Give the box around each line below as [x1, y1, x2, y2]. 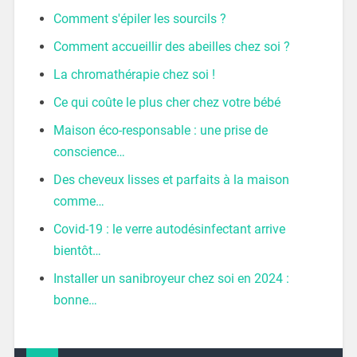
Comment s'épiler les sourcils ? [53, 10, 226, 26]
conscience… [53, 143, 125, 159]
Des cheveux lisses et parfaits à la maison [53, 171, 289, 187]
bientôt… [53, 242, 101, 258]
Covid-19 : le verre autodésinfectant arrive [53, 221, 285, 237]
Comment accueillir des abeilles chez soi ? [53, 38, 290, 54]
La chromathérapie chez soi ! [53, 66, 215, 82]
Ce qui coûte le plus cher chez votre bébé [53, 94, 280, 110]
